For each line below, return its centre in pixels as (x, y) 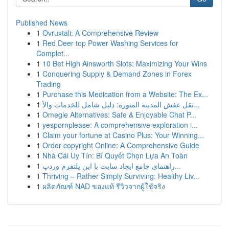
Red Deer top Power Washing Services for (110, 43)
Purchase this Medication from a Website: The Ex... (125, 94)
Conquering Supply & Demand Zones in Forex (117, 74)
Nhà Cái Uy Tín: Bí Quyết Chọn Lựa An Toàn (115, 155)
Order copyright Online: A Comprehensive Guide (121, 145)
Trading (49, 84)
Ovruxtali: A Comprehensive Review (100, 33)
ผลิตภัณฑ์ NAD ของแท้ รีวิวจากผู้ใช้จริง (104, 186)
